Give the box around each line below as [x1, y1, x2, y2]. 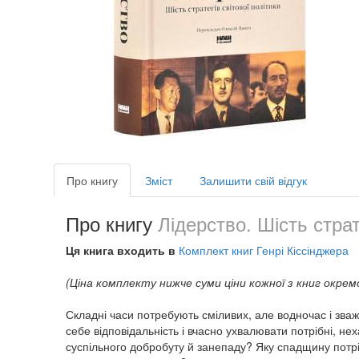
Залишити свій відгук [200, 171, 307, 188]
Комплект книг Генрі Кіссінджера [179, 241, 349, 258]
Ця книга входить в [66, 241, 179, 258]
